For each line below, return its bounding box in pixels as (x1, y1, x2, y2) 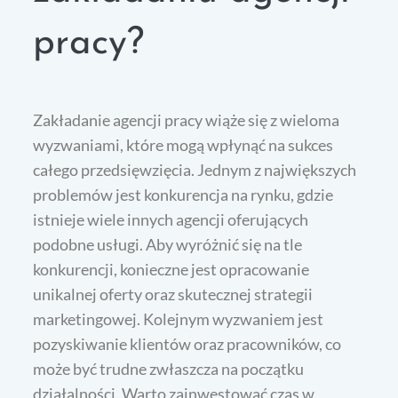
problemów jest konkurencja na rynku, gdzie (33, 185, 334, 205)
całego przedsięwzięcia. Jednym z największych (33, 160, 357, 180)
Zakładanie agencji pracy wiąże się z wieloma (33, 110, 340, 131)
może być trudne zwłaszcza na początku (33, 359, 305, 379)
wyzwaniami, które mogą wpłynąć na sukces (33, 135, 334, 155)
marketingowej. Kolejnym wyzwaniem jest (33, 309, 324, 330)
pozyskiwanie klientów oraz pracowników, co (33, 334, 342, 354)
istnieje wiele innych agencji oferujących (33, 210, 309, 230)
